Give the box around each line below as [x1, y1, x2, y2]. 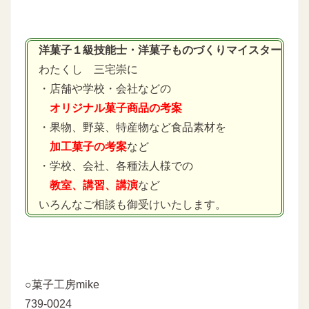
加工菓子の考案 [50, 141, 127, 153]
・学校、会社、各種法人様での [28, 160, 193, 172]
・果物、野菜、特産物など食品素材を [28, 121, 226, 134]
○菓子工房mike [25, 279, 99, 291]
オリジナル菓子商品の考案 [50, 102, 182, 114]
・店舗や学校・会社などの [28, 83, 171, 95]
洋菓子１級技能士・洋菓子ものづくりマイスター [39, 44, 281, 57]
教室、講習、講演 [50, 179, 138, 192]
